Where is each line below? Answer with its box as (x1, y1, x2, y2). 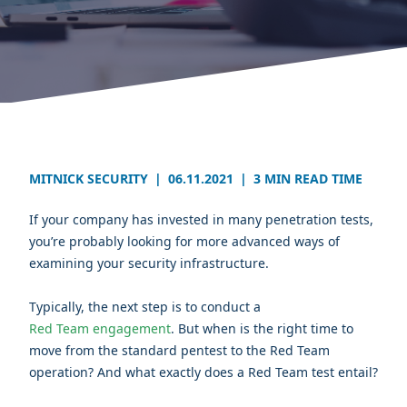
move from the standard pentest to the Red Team (29, 342, 330, 360)
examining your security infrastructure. (29, 254, 273, 273)
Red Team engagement (29, 320, 171, 338)
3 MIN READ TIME (253, 170, 362, 188)
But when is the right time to (178, 320, 353, 338)
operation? (29, 363, 97, 382)
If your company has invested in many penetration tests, (29, 211, 373, 229)
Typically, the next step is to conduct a (29, 298, 261, 316)
